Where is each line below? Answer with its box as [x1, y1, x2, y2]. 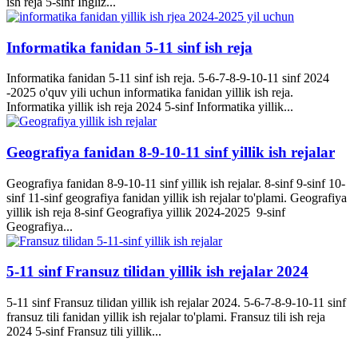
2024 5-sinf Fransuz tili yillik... [6, 324, 161, 339]
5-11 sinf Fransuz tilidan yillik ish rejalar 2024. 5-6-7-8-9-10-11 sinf [6, 296, 346, 310]
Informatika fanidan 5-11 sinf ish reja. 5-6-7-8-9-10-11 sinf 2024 [6, 71, 329, 86]
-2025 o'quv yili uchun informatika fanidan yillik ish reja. [6, 86, 293, 100]
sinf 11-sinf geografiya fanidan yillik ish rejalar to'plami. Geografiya [6, 190, 347, 205]
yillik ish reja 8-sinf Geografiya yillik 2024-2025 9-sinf [6, 205, 285, 219]
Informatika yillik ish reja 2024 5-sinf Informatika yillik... [6, 100, 293, 114]
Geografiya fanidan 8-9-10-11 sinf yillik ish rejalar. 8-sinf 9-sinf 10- [6, 176, 345, 190]
